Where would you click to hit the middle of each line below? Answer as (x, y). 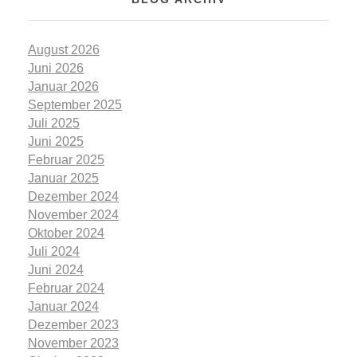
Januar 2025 (63, 178)
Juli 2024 (54, 252)
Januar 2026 (63, 87)
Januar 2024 (63, 307)
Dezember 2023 (73, 325)
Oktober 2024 (66, 233)
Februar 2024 (66, 288)
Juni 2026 (56, 69)
